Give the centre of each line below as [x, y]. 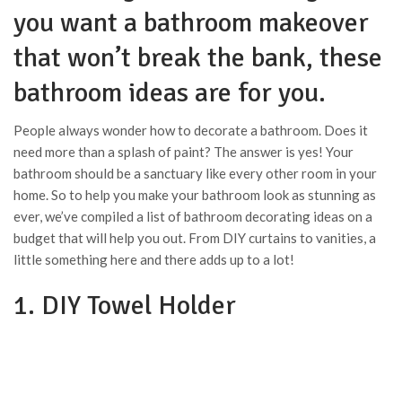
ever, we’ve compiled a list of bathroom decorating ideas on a [193, 216]
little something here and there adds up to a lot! [154, 259]
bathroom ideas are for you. [170, 93]
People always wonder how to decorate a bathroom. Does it [191, 130]
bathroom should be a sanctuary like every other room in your [195, 173]
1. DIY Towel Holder [125, 306]
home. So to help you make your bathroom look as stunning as [195, 195]
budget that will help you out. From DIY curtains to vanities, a [195, 238]
